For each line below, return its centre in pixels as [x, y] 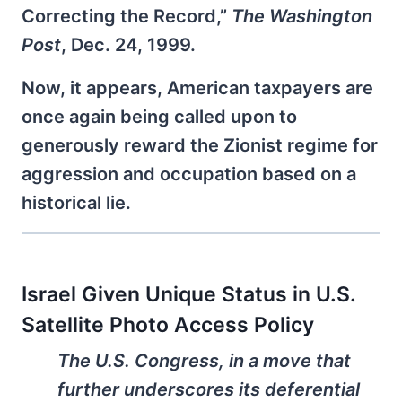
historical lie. [76, 203]
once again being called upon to [159, 117]
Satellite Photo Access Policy [168, 325]
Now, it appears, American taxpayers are [197, 88]
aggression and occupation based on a [189, 174]
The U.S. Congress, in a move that [204, 361]
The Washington [302, 16]
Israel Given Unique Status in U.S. [188, 295]
